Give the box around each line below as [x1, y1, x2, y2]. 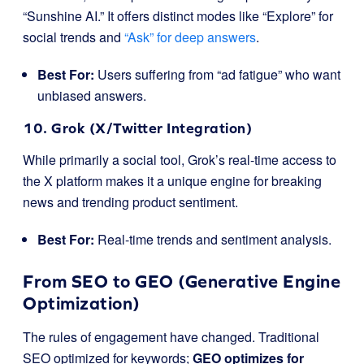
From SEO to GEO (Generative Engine [23, 271, 340, 292]
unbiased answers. [37, 86, 146, 105]
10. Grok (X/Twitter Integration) [23, 119, 252, 136]
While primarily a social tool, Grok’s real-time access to [23, 150, 336, 169]
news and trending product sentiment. [23, 193, 238, 211]
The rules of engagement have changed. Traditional [23, 327, 319, 346]
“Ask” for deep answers [124, 28, 256, 46]
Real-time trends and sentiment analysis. [94, 230, 331, 249]
